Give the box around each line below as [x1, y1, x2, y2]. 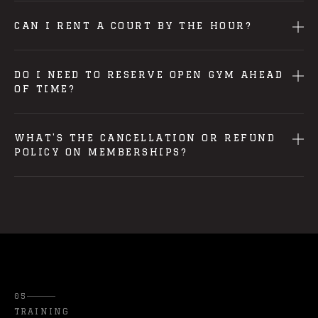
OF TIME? [14, 83, 76, 94]
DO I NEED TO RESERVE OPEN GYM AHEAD [14, 69, 284, 80]
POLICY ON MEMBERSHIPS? [14, 146, 188, 158]
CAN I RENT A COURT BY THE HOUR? [14, 20, 253, 31]
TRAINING [14, 307, 70, 316]
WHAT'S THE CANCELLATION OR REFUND [14, 132, 276, 143]
